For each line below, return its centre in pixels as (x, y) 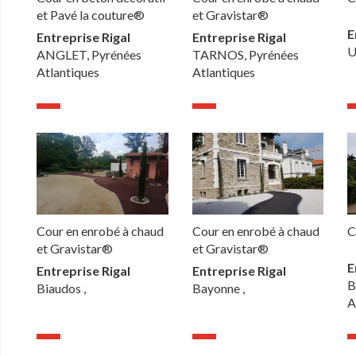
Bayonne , (218, 288)
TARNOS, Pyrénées (245, 55)
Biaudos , (62, 288)
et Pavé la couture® (91, 15)
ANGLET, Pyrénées (89, 55)
